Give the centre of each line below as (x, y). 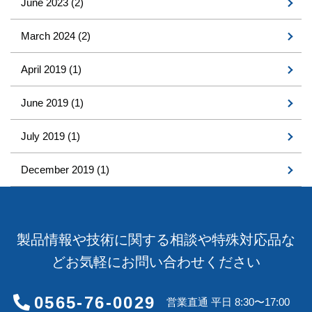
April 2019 (45, 70)
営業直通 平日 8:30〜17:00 (228, 302)
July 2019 (44, 136)
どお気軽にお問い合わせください (156, 262)
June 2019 (46, 103)
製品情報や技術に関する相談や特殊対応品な (156, 240)
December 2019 (59, 170)
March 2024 (49, 36)
